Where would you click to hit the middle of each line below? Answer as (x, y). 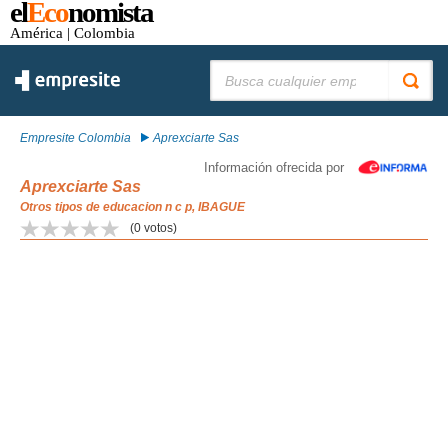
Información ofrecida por (274, 167)
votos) (159, 228)
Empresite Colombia (75, 138)
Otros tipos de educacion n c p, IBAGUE (132, 207)
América (36, 32)
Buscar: (230, 67)
